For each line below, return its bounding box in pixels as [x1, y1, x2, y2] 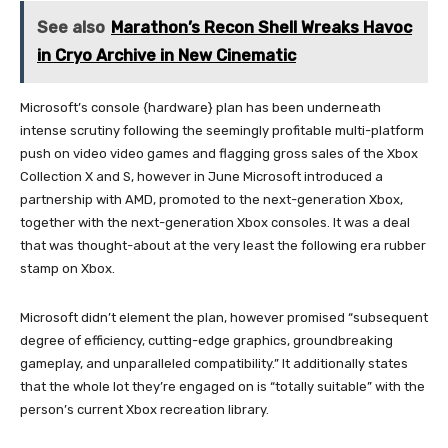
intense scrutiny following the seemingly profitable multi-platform [20, 122, 424, 138]
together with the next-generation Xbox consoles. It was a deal [20, 214, 410, 230]
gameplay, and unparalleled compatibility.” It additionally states [20, 355, 408, 371]
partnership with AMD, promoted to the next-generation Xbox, [20, 191, 403, 207]
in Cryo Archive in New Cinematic [37, 45, 296, 65]
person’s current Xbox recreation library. [20, 401, 269, 417]
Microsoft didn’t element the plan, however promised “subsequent [20, 309, 428, 325]
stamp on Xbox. [20, 260, 115, 276]
